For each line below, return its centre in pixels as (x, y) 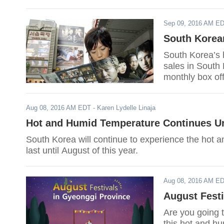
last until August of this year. (82, 150)
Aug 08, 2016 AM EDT (58, 108)
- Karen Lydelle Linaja (123, 108)
